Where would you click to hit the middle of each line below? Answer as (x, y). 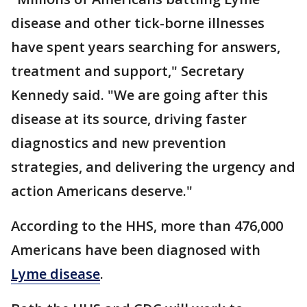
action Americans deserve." (102, 191)
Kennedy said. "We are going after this (139, 95)
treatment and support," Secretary (128, 71)
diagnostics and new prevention (119, 143)
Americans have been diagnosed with (136, 249)
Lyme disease (56, 273)
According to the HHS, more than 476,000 (147, 225)
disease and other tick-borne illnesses (138, 23)
